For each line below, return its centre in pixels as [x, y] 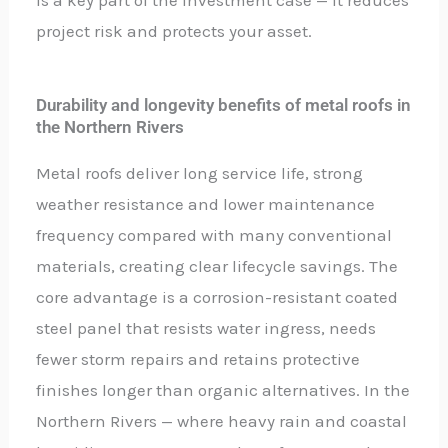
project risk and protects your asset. [174, 30]
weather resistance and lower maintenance [206, 203]
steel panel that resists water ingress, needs [206, 327]
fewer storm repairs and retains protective [198, 358]
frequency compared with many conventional [214, 234]
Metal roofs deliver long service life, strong [200, 172]
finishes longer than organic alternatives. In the [223, 389]
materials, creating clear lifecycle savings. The [217, 265]
